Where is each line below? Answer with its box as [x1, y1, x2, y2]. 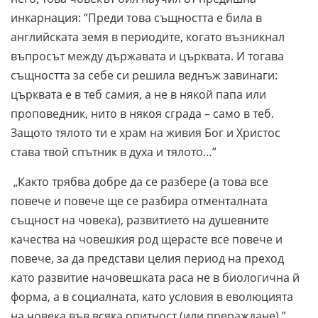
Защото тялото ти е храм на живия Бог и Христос [11, 124, 280, 141]
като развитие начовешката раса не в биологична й [11, 269, 300, 285]
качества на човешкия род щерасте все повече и [11, 231, 283, 247]
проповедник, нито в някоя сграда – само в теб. [11, 105, 274, 121]
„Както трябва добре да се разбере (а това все [11, 173, 268, 190]
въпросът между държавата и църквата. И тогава [11, 48, 284, 64]
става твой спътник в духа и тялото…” [11, 143, 219, 160]
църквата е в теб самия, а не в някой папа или [11, 86, 266, 102]
